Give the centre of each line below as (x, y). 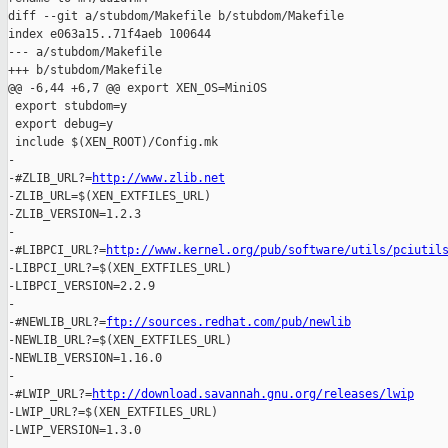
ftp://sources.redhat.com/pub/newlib (228, 322)
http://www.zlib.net (158, 178)
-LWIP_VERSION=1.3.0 (74, 430)
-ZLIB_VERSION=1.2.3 (74, 214)
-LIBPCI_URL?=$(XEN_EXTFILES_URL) (120, 268)
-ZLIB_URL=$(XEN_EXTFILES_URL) (109, 196)
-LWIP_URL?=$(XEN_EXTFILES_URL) (113, 412)
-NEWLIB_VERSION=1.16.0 (85, 358)
